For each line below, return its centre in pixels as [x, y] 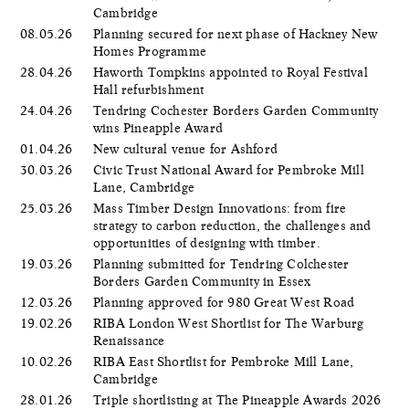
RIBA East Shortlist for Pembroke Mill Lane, [224, 361]
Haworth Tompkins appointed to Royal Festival [231, 72]
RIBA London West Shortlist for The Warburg [229, 323]
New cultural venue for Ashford [188, 148]
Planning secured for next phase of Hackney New [236, 33]
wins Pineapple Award [160, 127]
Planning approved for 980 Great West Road [226, 302]
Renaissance [131, 340]
